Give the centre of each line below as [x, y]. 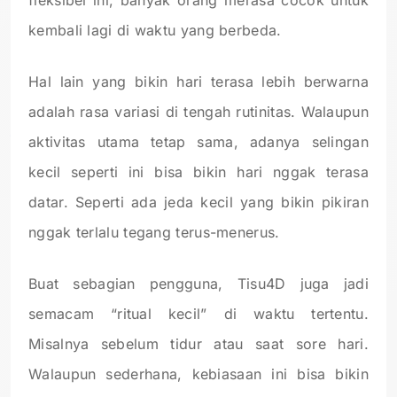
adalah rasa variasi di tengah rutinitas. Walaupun [198, 111]
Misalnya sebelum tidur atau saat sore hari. [198, 343]
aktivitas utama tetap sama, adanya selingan [198, 141]
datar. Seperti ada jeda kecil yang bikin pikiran [198, 202]
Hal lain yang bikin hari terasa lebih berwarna [198, 81]
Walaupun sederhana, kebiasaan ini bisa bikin [198, 374]
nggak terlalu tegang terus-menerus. [154, 232]
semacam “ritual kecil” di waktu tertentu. [198, 313]
